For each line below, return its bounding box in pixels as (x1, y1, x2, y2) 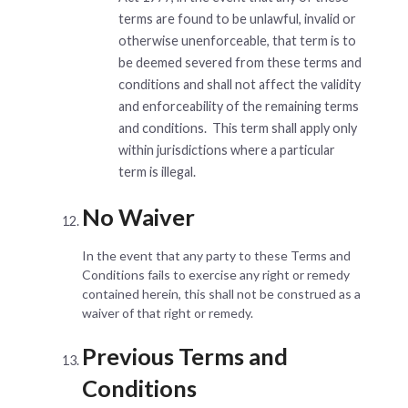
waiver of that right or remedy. (82, 304, 253, 321)
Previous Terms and (82, 342, 288, 370)
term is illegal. (118, 163, 196, 179)
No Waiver (82, 202, 195, 230)
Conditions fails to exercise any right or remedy (82, 266, 350, 282)
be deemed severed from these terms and (118, 54, 362, 70)
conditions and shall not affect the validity (118, 76, 361, 92)
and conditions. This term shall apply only (118, 119, 357, 136)
